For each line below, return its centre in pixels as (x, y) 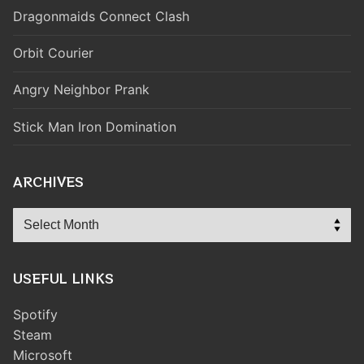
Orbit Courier (53, 53)
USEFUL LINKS (63, 277)
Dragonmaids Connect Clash (101, 16)
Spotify (35, 314)
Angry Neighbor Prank (81, 90)
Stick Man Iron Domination (95, 126)
